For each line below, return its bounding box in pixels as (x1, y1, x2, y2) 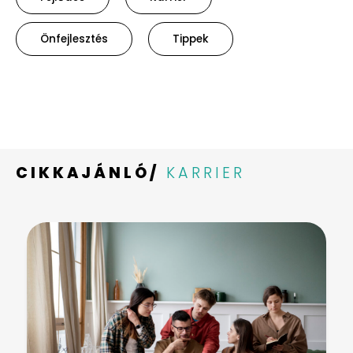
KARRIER (166, 162, 245, 184)
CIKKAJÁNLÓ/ (16, 162, 159, 184)
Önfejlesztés (40, 31, 108, 46)
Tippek (173, 31, 209, 46)
